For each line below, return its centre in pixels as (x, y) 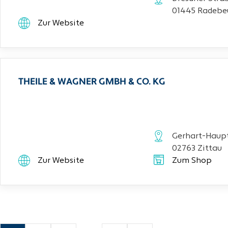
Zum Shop (192, 161)
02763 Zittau (197, 149)
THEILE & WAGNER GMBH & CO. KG (92, 82)
